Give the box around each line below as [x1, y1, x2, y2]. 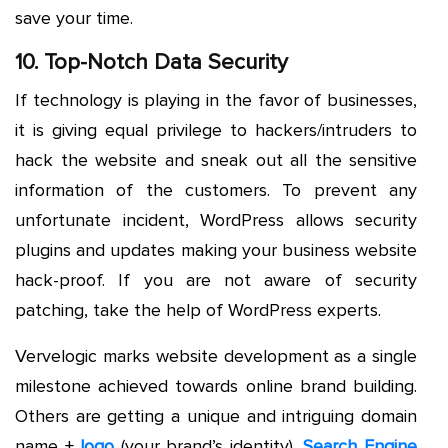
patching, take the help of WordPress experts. [15, 298, 381, 321]
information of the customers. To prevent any [15, 178, 417, 201]
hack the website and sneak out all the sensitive [15, 148, 417, 171]
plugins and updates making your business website [15, 238, 417, 261]
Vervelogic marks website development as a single [15, 344, 417, 367]
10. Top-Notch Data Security [15, 48, 288, 76]
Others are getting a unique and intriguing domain [15, 404, 417, 427]
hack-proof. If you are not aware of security [15, 268, 417, 291]
